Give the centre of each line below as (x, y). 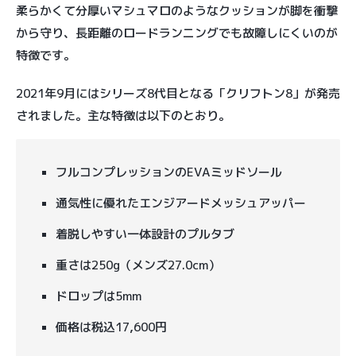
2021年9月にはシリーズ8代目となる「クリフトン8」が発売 (178, 93)
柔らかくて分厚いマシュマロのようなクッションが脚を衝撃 (177, 10)
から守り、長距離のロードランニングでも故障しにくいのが (177, 33)
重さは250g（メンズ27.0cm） (138, 265)
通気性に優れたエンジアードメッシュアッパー (181, 203)
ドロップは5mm (99, 296)
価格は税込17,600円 (111, 327)
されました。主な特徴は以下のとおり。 (123, 115)
